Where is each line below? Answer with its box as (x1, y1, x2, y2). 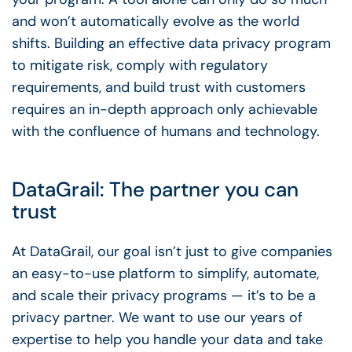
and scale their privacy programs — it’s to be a (12, 285, 316, 305)
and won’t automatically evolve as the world (12, 12, 299, 31)
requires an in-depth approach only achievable (12, 100, 317, 119)
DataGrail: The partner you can (12, 175, 299, 203)
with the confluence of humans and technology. (12, 122, 324, 141)
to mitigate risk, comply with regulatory (12, 56, 268, 75)
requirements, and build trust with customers (12, 78, 306, 97)
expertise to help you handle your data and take (12, 329, 323, 349)
